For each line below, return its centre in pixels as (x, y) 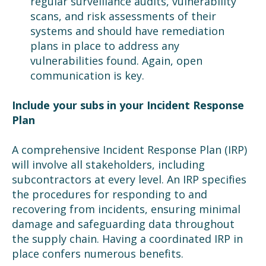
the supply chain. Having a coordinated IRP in (127, 238)
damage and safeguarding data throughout (123, 224)
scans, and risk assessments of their (123, 16)
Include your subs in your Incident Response (128, 105)
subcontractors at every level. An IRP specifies (129, 179)
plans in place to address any (104, 45)
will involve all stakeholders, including (108, 164)
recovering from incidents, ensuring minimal (126, 209)
